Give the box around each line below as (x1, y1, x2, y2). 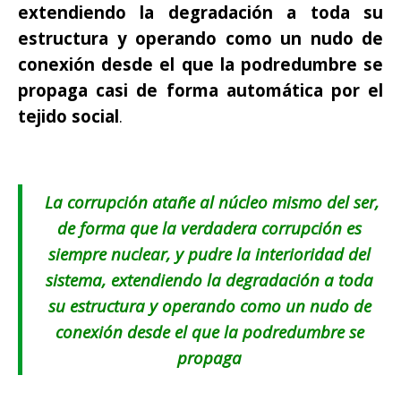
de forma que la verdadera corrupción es (57, 216, 362, 239)
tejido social (18, 104, 119, 127)
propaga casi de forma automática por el (18, 78, 383, 101)
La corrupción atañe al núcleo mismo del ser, (39, 190, 380, 213)
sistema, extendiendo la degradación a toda (46, 268, 373, 291)
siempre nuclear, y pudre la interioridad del (48, 242, 371, 265)
